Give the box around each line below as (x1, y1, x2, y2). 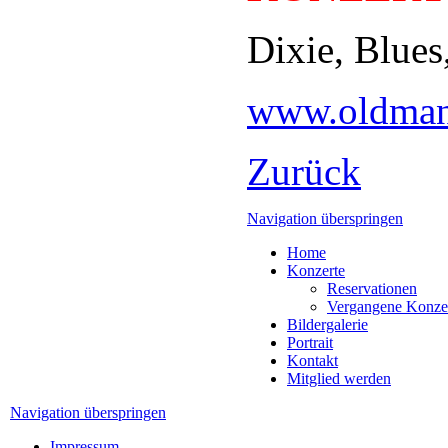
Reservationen (327, 279, 417, 297)
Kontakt (287, 351, 338, 369)
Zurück (247, 149, 361, 193)
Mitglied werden (287, 369, 391, 387)
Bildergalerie (287, 315, 368, 333)
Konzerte (287, 261, 345, 279)
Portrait (287, 333, 333, 351)
